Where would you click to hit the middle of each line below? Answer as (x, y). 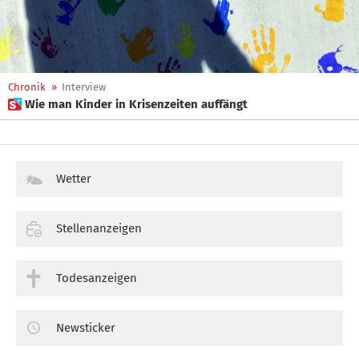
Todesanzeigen (97, 278)
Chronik (27, 87)
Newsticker (86, 327)
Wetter (74, 179)
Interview (84, 87)
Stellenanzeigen (99, 228)
